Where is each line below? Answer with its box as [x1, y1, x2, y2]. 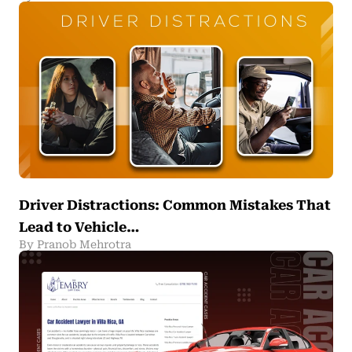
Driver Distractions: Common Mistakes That [19, 197, 331, 214]
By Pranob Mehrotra [19, 238, 131, 251]
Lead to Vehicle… [19, 219, 140, 236]
